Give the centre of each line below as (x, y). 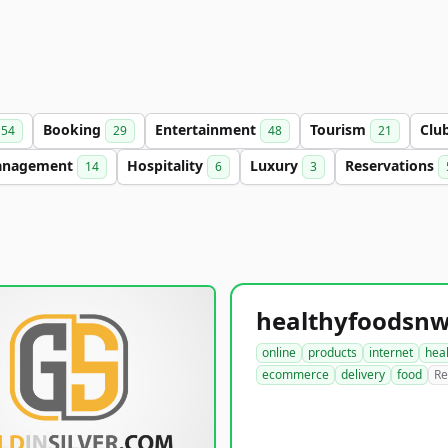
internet (391, 352)
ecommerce (295, 374)
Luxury (276, 165)
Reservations (391, 165)
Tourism (340, 129)
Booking (74, 129)
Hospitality (167, 165)
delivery (363, 374)
